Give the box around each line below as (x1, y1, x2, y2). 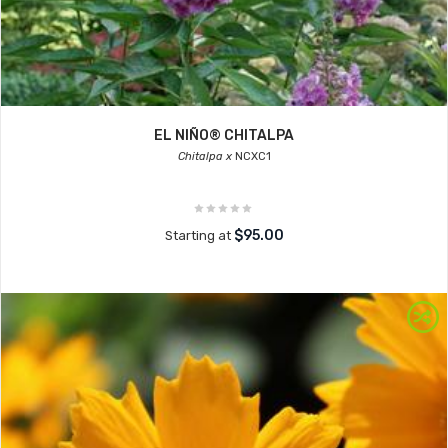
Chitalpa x (177, 150, 232, 163)
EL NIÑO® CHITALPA (154, 127, 294, 144)
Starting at (164, 228, 234, 243)
